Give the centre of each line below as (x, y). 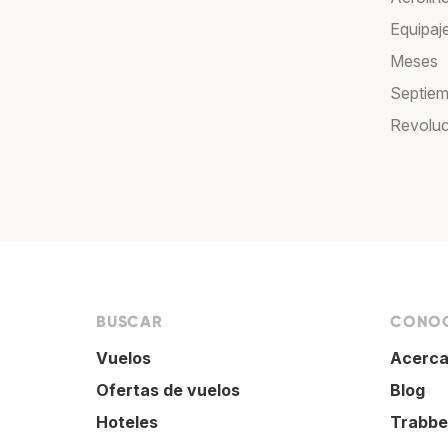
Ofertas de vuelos (168, 390)
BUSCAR (129, 322)
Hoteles (127, 422)
